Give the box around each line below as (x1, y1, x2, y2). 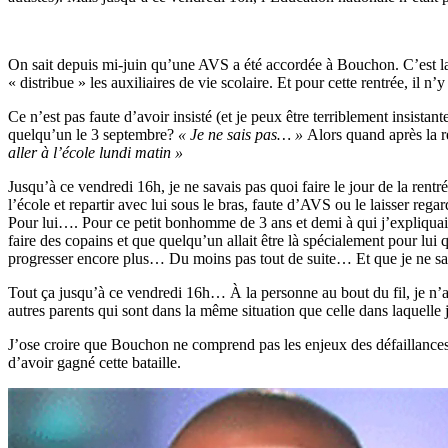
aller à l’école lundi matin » (8, 143, 183, 161)
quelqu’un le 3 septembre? (8, 125, 174, 143)
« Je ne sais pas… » (174, 125, 307, 143)
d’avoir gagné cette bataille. (8, 353, 181, 371)
